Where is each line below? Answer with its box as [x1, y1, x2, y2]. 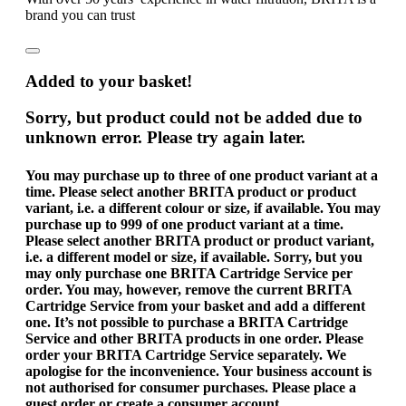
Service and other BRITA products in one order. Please [25, 330, 363, 346]
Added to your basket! [25, 71, 192, 91]
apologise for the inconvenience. [25, 362, 222, 379]
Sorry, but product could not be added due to [25, 108, 362, 128]
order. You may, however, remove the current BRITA [25, 281, 352, 297]
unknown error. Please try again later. [25, 128, 305, 148]
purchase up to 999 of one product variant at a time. [25, 216, 343, 232]
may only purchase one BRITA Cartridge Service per [25, 265, 353, 281]
